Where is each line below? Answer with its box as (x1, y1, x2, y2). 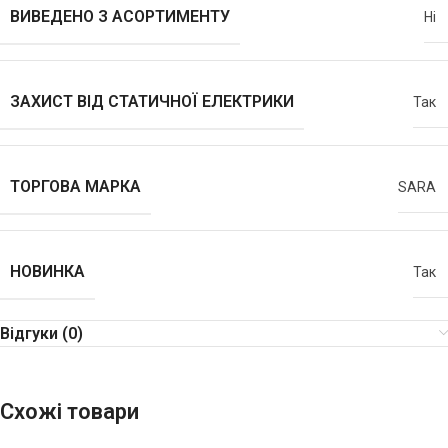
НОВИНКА (10, 262, 85, 282)
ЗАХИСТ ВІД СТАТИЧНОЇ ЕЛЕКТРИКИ (10, 92, 294, 112)
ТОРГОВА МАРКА (10, 177, 141, 197)
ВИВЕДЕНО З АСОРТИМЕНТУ (10, 7, 230, 27)
